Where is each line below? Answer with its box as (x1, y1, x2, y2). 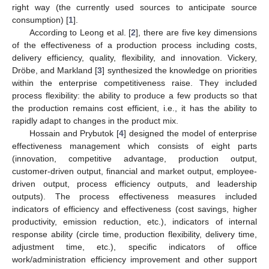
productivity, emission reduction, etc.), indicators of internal (12, 216, 257, 226)
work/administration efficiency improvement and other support (12, 254, 257, 264)
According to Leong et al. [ (29, 27, 131, 37)
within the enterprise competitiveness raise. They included (12, 77, 257, 88)
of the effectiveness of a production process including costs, (12, 40, 257, 50)
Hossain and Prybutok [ (29, 128, 119, 138)
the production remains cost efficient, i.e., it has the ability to (12, 103, 257, 113)
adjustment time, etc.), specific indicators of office (12, 241, 257, 252)
